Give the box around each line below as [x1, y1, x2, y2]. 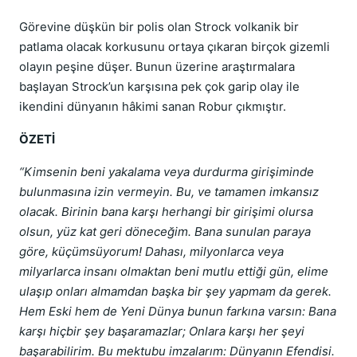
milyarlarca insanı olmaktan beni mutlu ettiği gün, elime [19, 264, 328, 279]
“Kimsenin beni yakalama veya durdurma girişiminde [19, 164, 314, 179]
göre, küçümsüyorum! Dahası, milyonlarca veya [19, 244, 284, 259]
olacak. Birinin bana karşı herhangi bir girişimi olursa [19, 204, 313, 219]
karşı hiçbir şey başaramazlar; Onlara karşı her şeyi [19, 324, 304, 339]
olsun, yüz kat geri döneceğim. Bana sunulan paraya [19, 224, 311, 239]
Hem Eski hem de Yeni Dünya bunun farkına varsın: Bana [19, 304, 336, 319]
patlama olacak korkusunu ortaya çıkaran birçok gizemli [19, 39, 330, 54]
